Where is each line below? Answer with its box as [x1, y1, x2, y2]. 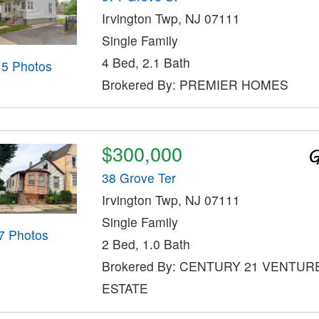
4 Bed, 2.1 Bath [101, 53, 190, 71]
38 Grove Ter [101, 169, 176, 187]
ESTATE [101, 279, 148, 298]
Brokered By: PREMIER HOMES [101, 75, 288, 93]
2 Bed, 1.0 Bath [101, 235, 190, 253]
